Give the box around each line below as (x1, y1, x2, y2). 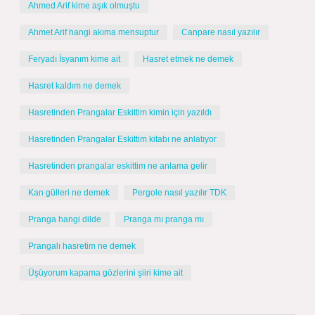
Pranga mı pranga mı (124, 214, 204, 224)
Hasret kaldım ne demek (28, 81, 121, 91)
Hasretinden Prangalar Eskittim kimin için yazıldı (28, 108, 212, 117)
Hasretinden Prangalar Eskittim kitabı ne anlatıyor (28, 134, 217, 144)
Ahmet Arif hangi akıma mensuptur (28, 27, 159, 37)
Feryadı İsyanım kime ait (28, 54, 120, 64)
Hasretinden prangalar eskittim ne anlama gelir (28, 161, 207, 171)
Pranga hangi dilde (28, 214, 101, 224)
